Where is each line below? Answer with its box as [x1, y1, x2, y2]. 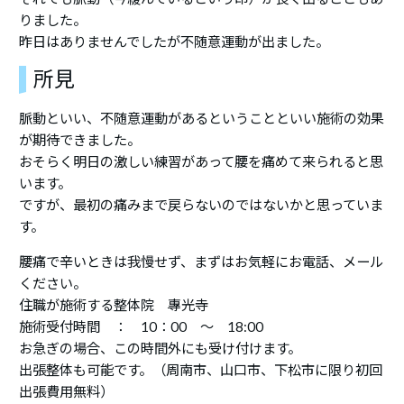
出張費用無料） [19, 383, 115, 399]
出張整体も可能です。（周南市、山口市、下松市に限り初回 [19, 362, 383, 378]
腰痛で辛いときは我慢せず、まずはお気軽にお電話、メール [19, 253, 384, 270]
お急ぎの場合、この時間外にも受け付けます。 [19, 340, 302, 356]
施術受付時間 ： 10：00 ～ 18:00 [19, 318, 264, 335]
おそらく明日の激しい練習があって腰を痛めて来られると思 [19, 153, 384, 170]
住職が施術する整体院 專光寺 [19, 297, 209, 313]
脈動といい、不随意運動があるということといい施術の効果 [19, 110, 385, 126]
